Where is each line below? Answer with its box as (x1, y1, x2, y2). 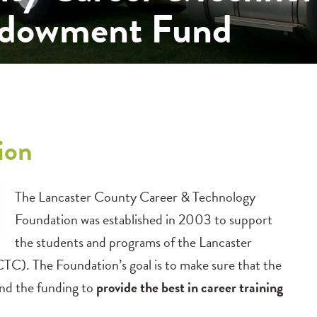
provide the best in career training (96, 276, 283, 298)
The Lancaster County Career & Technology (15, 185, 255, 207)
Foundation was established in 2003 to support (15, 208, 272, 230)
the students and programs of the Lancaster (15, 231, 252, 253)
